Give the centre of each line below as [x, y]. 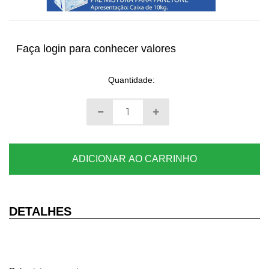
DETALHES [40, 212]
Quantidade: [131, 80]
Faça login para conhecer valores [96, 49]
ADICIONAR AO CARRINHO [134, 159]
